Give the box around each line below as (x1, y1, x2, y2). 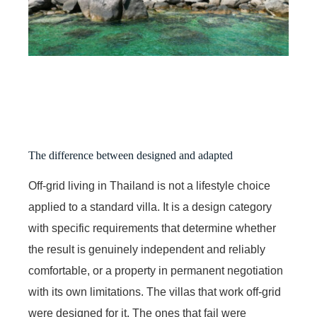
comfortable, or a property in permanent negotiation (28, 264, 283, 277)
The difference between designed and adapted (28, 149, 233, 161)
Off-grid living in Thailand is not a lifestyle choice (28, 179, 270, 192)
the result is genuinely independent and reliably (28, 243, 265, 255)
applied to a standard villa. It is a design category (28, 200, 272, 213)
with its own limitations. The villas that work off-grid (28, 285, 281, 298)
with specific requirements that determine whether (28, 221, 276, 234)
